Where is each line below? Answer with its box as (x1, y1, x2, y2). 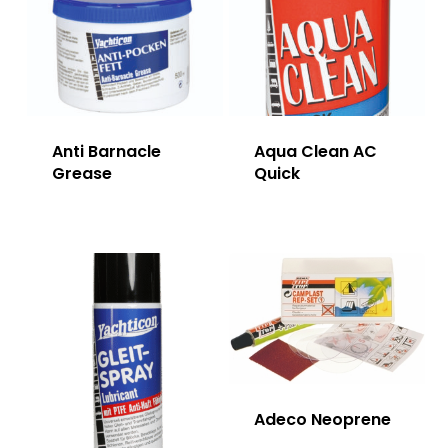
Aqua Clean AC (253, 139, 377, 163)
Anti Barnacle (51, 139, 161, 163)
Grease (51, 161, 112, 185)
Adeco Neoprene (253, 408, 391, 432)
